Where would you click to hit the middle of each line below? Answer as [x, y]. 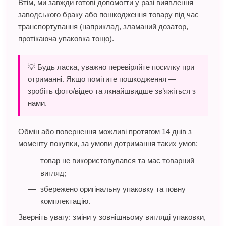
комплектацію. [65, 201]
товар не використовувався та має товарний [117, 160]
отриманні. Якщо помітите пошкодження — [102, 79]
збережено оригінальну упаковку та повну [113, 189]
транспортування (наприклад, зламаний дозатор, [103, 26]
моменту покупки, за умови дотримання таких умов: [108, 143]
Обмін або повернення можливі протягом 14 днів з [105, 131]
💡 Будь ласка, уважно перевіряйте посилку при [111, 67]
